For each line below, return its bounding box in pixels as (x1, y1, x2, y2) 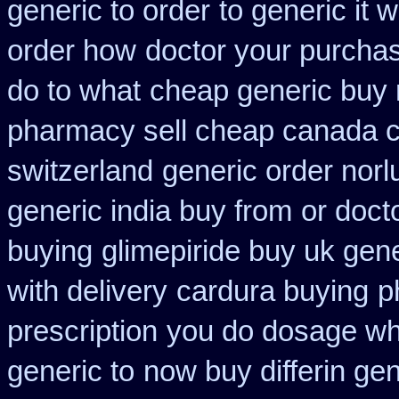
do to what (7, 75, 141, 107)
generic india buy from (7, 195, 292, 227)
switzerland (7, 155, 153, 187)
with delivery (7, 275, 167, 307)
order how (7, 35, 136, 67)
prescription (7, 315, 158, 347)
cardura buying (176, 275, 369, 307)
